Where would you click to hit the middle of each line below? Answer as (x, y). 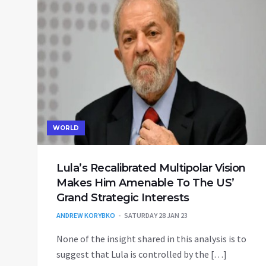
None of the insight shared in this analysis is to (151, 238)
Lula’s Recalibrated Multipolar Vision (151, 168)
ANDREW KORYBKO (86, 215)
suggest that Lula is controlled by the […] (142, 254)
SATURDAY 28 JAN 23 (156, 215)
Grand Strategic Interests (123, 197)
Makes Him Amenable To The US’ (145, 183)
